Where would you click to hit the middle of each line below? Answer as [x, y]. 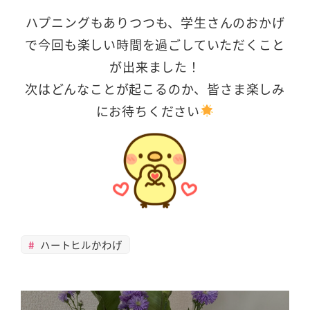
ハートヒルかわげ [80, 244]
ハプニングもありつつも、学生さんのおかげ [155, 22]
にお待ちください [148, 110]
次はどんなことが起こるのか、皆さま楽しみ [155, 88]
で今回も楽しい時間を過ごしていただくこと [155, 44]
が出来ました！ [155, 66]
